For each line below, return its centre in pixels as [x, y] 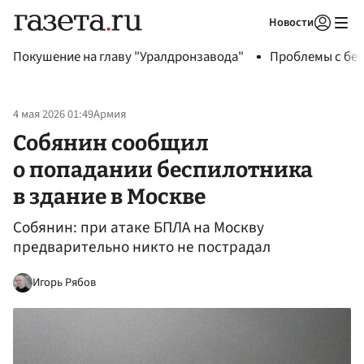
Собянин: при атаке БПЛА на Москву [139, 228]
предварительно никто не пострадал [142, 247]
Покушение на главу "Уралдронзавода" [128, 57]
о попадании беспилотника [163, 169]
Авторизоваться [256, 43]
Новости [291, 22]
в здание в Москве [109, 196]
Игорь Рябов [64, 282]
